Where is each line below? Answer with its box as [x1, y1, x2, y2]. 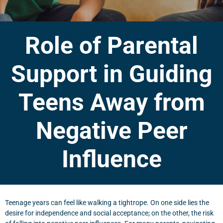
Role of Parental [25, 31, 198, 60]
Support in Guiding [11, 60, 212, 88]
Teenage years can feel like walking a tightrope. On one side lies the [5, 199, 209, 207]
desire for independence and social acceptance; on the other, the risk [5, 209, 214, 217]
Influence [61, 145, 162, 173]
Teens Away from [18, 88, 205, 116]
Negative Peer [35, 116, 188, 145]
